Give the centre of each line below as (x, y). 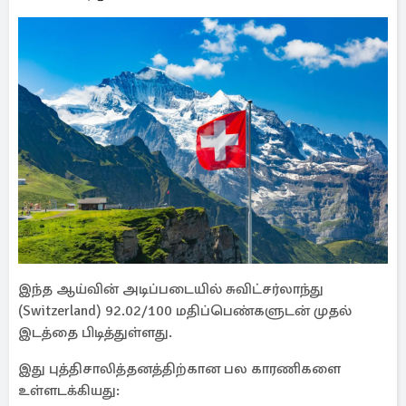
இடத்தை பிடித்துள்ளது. (95, 333)
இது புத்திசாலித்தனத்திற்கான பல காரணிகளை (179, 369)
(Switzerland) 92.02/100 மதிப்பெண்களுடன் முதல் (185, 311)
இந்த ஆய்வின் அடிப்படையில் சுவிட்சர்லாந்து (171, 289)
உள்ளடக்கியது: (69, 391)
